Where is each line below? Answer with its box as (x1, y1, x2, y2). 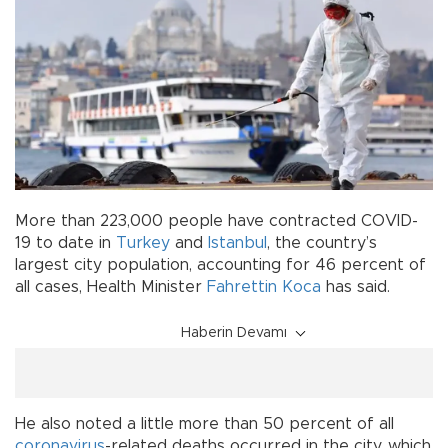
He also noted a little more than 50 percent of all (15, 415, 394, 432)
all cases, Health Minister (15, 278, 207, 295)
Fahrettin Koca (207, 278, 321, 295)
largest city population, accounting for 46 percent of (15, 256, 426, 273)
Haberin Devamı (181, 325, 287, 340)
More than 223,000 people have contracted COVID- (15, 212, 418, 229)
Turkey (116, 234, 170, 251)
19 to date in (15, 234, 116, 251)
